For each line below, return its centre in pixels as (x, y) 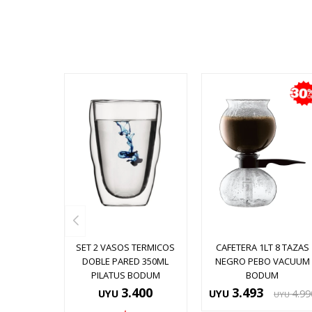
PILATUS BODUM (125, 275)
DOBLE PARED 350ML (126, 262)
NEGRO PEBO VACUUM (262, 262)
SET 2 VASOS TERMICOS (126, 248)
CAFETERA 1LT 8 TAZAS (262, 248)
